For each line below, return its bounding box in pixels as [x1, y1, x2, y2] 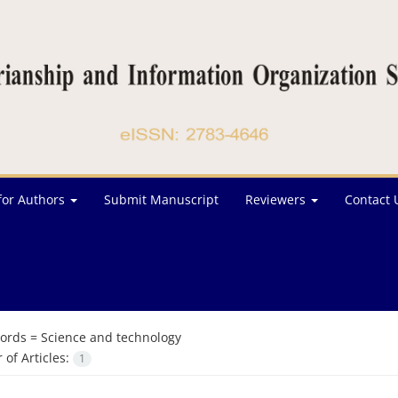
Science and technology [40, 329, 181, 346]
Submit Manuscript [104, 191, 219, 208]
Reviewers [245, 191, 309, 208]
